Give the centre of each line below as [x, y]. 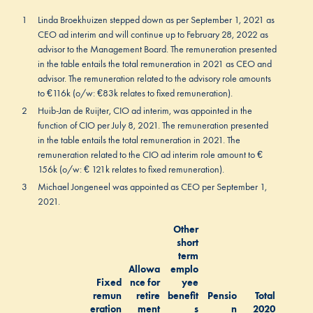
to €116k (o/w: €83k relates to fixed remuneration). [135, 93]
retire [148, 296]
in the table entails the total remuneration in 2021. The [139, 140]
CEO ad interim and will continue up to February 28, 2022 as [153, 35]
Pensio [222, 296]
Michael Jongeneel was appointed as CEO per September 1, [152, 187]
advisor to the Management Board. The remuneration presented [157, 49]
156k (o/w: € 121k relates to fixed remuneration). [131, 169]
